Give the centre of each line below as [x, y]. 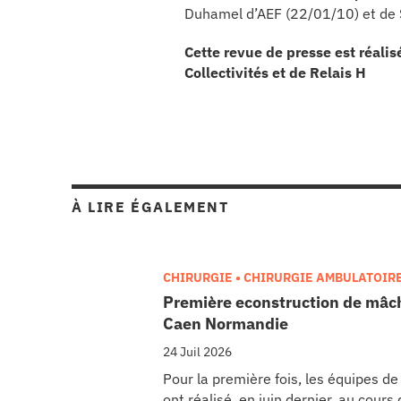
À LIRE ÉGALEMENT [150, 206]
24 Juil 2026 [197, 351]
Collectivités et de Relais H [275, 72]
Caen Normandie [226, 323]
